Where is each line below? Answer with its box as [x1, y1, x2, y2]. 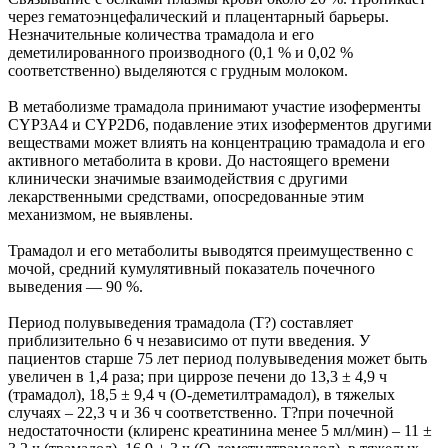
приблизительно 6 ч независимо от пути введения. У [8, 331, 370, 349]
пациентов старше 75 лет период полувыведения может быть [8, 349, 427, 367]
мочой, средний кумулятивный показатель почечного [8, 259, 375, 277]
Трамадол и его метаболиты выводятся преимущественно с [8, 241, 413, 259]
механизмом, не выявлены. [8, 205, 193, 223]
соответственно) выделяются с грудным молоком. [8, 61, 348, 79]
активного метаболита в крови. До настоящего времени [8, 151, 390, 169]
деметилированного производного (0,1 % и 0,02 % [8, 43, 353, 61]
